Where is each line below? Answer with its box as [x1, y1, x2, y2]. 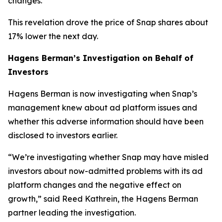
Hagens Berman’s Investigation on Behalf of [8, 53, 193, 63]
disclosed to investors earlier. [8, 130, 117, 140]
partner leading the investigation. [8, 208, 136, 218]
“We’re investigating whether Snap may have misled [8, 152, 209, 162]
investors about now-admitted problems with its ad [8, 166, 203, 176]
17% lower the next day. [8, 31, 98, 41]
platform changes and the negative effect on [8, 180, 181, 190]
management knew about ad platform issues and [8, 103, 197, 112]
